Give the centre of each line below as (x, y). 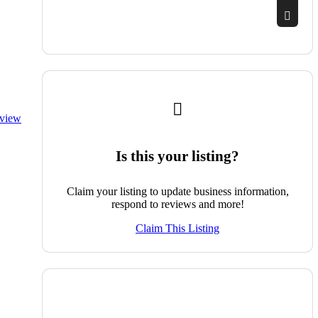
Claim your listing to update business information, (177, 191)
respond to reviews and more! (177, 204)
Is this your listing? (177, 156)
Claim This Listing (177, 228)
